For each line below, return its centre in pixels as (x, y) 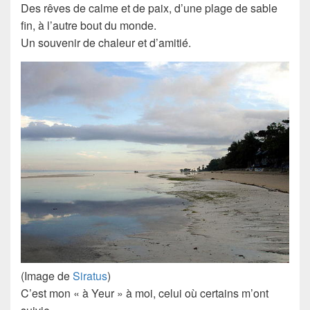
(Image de (47, 275)
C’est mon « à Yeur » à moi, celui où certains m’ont (145, 293)
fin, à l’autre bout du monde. (89, 25)
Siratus (90, 275)
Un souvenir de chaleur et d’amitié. (106, 42)
